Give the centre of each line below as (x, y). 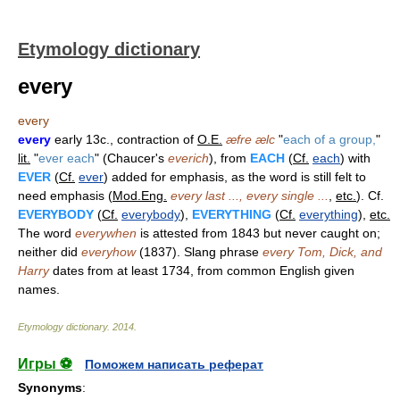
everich (188, 158)
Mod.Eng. (140, 196)
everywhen (106, 233)
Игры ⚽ (45, 364)
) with (355, 158)
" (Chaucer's (131, 158)
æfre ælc (250, 139)
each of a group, (329, 139)
